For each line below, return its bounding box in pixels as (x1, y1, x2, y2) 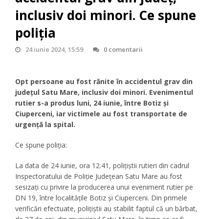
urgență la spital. (15, 120, 76, 130)
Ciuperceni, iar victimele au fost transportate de (15, 109, 188, 119)
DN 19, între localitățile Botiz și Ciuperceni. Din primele (15, 193, 188, 203)
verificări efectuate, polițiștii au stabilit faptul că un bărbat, (15, 204, 198, 214)
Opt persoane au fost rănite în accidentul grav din (15, 77, 193, 87)
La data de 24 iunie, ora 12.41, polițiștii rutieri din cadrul (15, 161, 190, 171)
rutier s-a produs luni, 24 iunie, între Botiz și (15, 98, 169, 108)
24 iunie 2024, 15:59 (25, 45, 83, 54)
